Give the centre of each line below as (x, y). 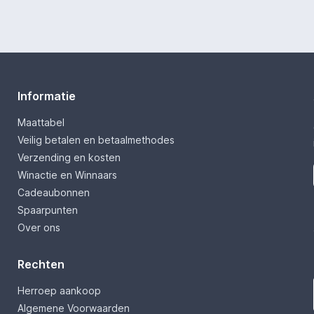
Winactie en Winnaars (67, 175)
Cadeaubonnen (53, 193)
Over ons (39, 228)
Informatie (46, 96)
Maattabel (41, 123)
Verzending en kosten (69, 158)
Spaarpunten (47, 210)
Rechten (41, 265)
